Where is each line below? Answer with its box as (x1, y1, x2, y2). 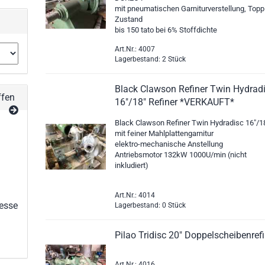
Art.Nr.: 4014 (115, 191, 156, 199)
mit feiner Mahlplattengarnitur (115, 129, 214, 138)
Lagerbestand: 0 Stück (115, 201, 186, 209)
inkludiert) (115, 161, 149, 170)
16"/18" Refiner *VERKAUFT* (115, 96, 235, 108)
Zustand (115, 15, 143, 24)
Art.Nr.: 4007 (115, 45, 156, 53)
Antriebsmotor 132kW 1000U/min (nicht (115, 150, 247, 159)
